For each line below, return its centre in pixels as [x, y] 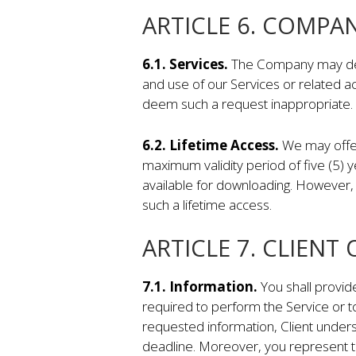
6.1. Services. [186, 64]
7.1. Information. [201, 286]
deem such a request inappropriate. [247, 103]
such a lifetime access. [207, 205]
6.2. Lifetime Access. [212, 145]
